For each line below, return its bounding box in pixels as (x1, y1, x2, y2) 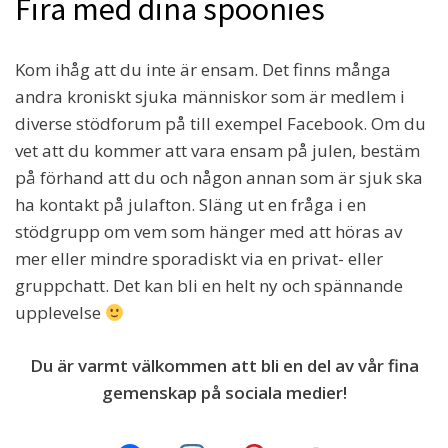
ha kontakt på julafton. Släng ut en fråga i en (15, 193, 366, 217)
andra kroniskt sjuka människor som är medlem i (15, 85, 405, 109)
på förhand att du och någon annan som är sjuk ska (15, 166, 423, 190)
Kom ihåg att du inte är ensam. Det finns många (15, 58, 391, 82)
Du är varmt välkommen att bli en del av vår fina (29, 354, 419, 378)
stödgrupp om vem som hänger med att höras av (15, 220, 402, 244)
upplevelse (15, 301, 105, 325)
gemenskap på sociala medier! (101, 381, 347, 405)
